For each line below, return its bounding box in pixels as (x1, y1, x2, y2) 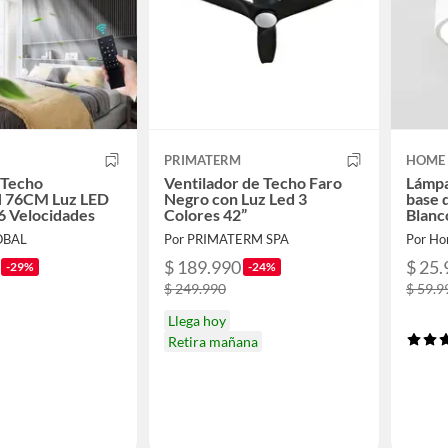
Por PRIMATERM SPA (164, 230, 289, 247)
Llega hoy (168, 311, 226, 329)
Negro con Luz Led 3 (164, 188, 307, 208)
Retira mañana (168, 332, 258, 350)
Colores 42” (164, 204, 247, 224)
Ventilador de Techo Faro (164, 172, 342, 192)
